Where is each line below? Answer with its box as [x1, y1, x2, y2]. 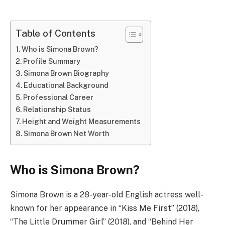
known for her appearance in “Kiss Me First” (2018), [10, 203, 199, 213]
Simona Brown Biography [23, 69, 109, 77]
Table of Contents [16, 28, 95, 39]
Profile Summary [23, 57, 80, 65]
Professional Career [23, 93, 93, 101]
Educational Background [23, 81, 108, 89]
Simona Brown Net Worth [23, 129, 109, 138]
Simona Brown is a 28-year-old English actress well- [10, 190, 203, 200]
